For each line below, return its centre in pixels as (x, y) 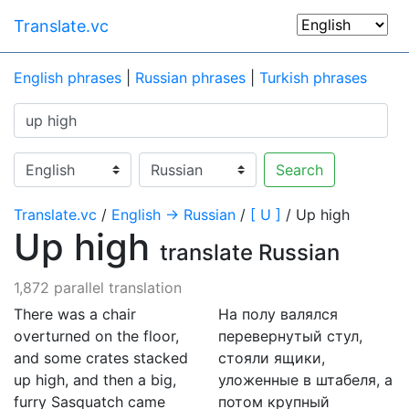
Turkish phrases (313, 78)
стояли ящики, (272, 358)
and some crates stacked (101, 358)
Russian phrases (190, 78)
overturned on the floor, (96, 336)
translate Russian (250, 252)
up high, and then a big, (95, 380)
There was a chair (75, 314)
